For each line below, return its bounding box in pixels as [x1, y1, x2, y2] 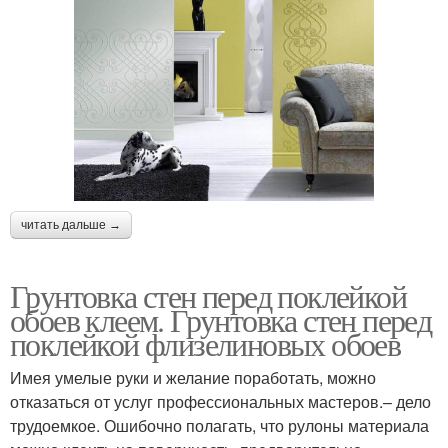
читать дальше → [21, 217, 121, 232]
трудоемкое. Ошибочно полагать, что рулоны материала [10, 413, 429, 437]
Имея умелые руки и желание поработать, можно [10, 365, 376, 389]
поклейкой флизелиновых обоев [10, 321, 401, 365]
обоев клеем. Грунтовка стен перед [10, 297, 432, 341]
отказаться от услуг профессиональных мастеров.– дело [10, 389, 431, 413]
